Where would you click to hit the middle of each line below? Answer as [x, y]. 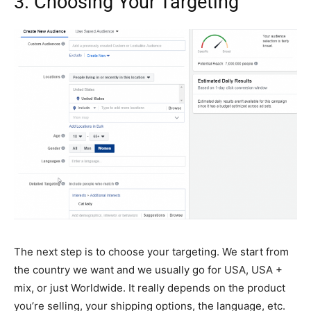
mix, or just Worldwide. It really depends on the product [150, 287]
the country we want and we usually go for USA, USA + [148, 269]
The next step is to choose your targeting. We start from [151, 251]
